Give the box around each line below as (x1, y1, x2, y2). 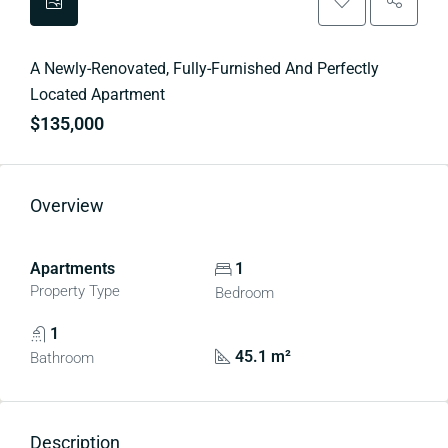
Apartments (30, 259, 115, 278)
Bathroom (30, 349, 94, 367)
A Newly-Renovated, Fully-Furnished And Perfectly (30, 59, 379, 78)
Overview (30, 195, 104, 216)
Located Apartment (30, 85, 165, 104)
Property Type (30, 282, 120, 300)
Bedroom (214, 284, 274, 302)
